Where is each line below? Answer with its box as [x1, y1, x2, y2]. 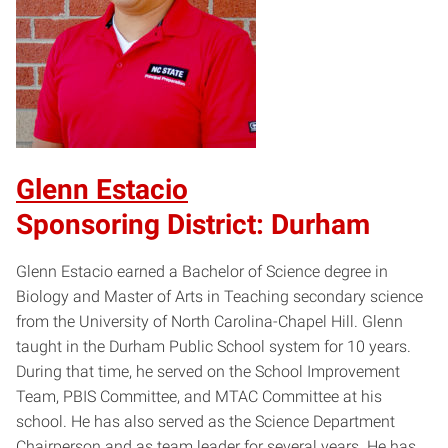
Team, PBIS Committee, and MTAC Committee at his [16, 387, 382, 407]
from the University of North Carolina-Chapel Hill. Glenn [16, 312, 403, 332]
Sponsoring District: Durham [16, 208, 370, 242]
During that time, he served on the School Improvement [16, 362, 400, 382]
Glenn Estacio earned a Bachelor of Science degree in [16, 262, 388, 282]
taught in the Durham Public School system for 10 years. [16, 337, 411, 357]
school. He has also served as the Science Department [16, 412, 395, 432]
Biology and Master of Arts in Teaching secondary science [16, 287, 423, 307]
